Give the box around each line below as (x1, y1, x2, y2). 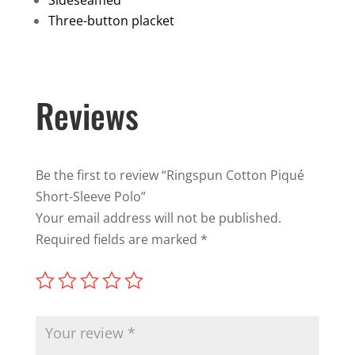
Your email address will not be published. (35, 208, 281, 227)
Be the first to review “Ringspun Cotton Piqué (35, 166, 304, 184)
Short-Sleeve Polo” (35, 187, 146, 205)
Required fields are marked (35, 230, 200, 248)
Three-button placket (48, 11, 174, 29)
